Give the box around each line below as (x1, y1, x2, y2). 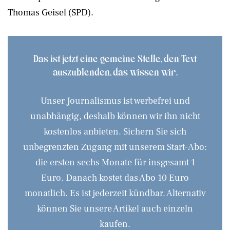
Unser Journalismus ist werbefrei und (40, 94, 190, 107)
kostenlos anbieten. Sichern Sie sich (44, 125, 186, 138)
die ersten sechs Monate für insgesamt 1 (35, 156, 195, 168)
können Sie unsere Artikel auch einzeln (37, 202, 193, 215)
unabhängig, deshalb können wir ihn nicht (30, 110, 200, 122)
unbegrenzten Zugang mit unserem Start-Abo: (23, 141, 207, 153)
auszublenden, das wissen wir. (52, 65, 178, 78)
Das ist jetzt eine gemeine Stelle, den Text (33, 51, 197, 64)
